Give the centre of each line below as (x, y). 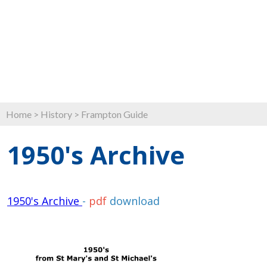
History (56, 114)
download (133, 201)
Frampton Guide (114, 114)
